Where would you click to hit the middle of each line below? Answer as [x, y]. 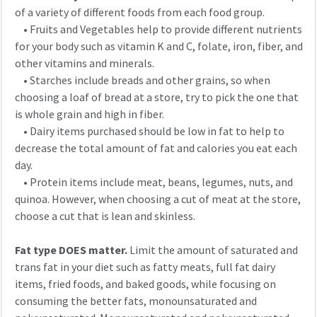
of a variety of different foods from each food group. [139, 13]
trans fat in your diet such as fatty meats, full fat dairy [145, 267]
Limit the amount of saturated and [212, 250]
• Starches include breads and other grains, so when [142, 81]
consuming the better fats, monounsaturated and [136, 301]
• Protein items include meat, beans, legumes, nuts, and [154, 183]
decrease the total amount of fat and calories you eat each [156, 149]
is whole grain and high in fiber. [89, 115]
